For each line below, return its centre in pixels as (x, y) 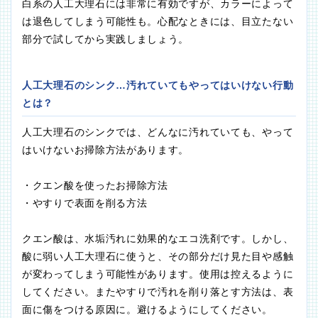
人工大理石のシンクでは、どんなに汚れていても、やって (158, 132)
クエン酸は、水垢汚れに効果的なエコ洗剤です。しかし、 (158, 239)
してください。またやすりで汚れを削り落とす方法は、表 (158, 292)
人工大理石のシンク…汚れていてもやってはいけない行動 (158, 86)
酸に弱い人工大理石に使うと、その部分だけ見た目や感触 (158, 257)
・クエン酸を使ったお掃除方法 (95, 186)
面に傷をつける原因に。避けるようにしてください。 (147, 310)
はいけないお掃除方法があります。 (106, 150)
